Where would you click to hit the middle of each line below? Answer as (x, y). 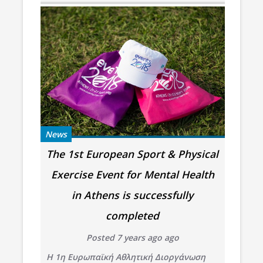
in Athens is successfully (133, 195)
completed (133, 215)
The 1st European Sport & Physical (133, 154)
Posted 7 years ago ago (132, 237)
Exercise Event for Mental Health (132, 174)
